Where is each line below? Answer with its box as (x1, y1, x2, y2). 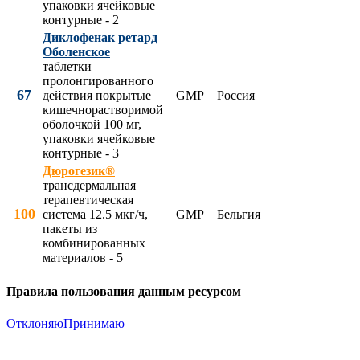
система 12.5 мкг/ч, (43, 207, 148, 221)
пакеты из (43, 222, 97, 235)
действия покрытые (43, 88, 151, 102)
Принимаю (63, 316, 125, 330)
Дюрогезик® (43, 164, 115, 178)
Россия (217, 88, 255, 102)
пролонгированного (43, 74, 153, 88)
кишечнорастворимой (43, 103, 163, 117)
